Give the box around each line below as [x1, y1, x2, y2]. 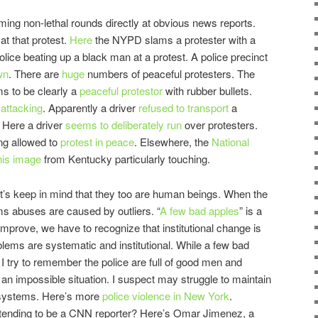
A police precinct [191, 49, 268, 65]
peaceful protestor [79, 83, 163, 99]
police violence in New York [102, 287, 229, 303]
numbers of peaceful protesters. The [84, 66, 255, 82]
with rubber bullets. [163, 83, 252, 99]
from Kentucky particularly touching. [41, 151, 210, 167]
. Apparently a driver [43, 100, 138, 116]
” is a [239, 202, 262, 218]
